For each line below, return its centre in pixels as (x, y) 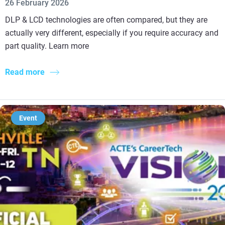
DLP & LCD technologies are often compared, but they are (106, 20)
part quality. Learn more (47, 46)
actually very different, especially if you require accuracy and (112, 33)
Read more (25, 72)
